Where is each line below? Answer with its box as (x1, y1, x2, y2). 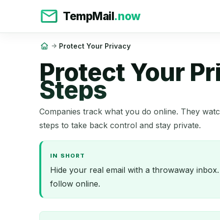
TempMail (63, 9, 114, 23)
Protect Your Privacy (58, 41, 131, 50)
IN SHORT (50, 152, 85, 160)
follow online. (50, 179, 101, 189)
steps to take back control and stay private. (39, 120, 201, 130)
